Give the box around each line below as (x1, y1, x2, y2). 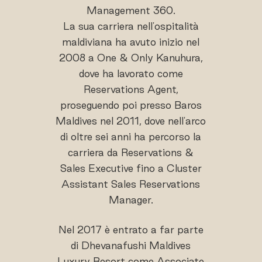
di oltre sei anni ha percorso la (60, 130, 202, 142)
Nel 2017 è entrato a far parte (58, 223, 204, 235)
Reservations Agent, (83, 83, 178, 95)
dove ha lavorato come (78, 67, 183, 79)
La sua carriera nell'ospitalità (63, 20, 199, 32)
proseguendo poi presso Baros (60, 99, 202, 111)
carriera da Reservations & (68, 146, 194, 158)
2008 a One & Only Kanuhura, (58, 51, 203, 63)
